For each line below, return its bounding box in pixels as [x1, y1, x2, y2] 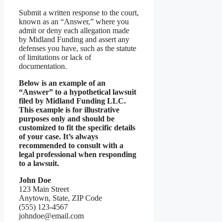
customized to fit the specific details [19, 123, 135, 132]
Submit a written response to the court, [19, 8, 139, 17]
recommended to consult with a [19, 141, 123, 150]
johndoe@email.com [19, 211, 84, 220]
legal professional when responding [19, 150, 136, 159]
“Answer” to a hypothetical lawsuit [19, 87, 136, 96]
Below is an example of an [19, 78, 106, 87]
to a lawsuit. [19, 159, 59, 167]
